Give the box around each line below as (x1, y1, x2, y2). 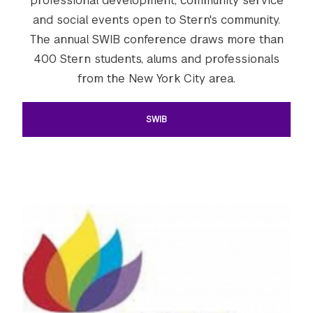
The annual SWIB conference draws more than (29, 31, 284, 47)
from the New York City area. (78, 71, 235, 86)
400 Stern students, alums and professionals (34, 51, 279, 66)
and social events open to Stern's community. (33, 12, 280, 27)
